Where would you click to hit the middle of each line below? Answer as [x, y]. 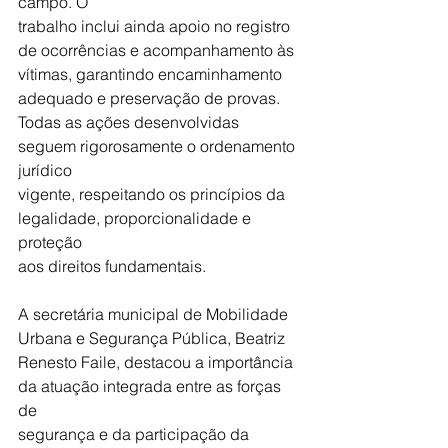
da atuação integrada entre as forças [151, 385]
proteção [50, 241]
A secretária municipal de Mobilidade [155, 313]
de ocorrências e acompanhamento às [156, 49]
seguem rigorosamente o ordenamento [158, 145]
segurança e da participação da [135, 433]
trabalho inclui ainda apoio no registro [156, 25]
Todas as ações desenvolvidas [130, 121]
